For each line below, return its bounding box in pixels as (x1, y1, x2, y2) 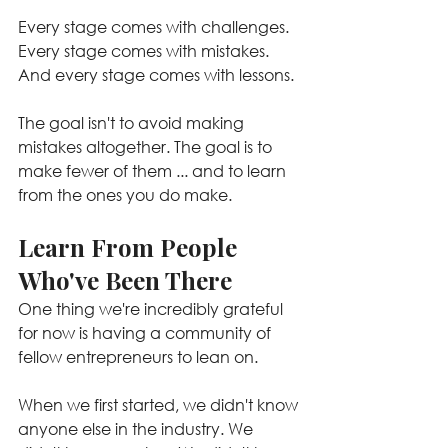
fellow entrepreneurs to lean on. (18, 346, 258, 367)
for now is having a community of (18, 322, 275, 343)
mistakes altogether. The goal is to (18, 136, 276, 157)
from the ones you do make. (18, 184, 232, 205)
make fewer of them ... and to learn (18, 160, 290, 181)
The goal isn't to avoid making (18, 112, 248, 133)
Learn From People (18, 231, 243, 263)
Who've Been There (18, 264, 232, 296)
